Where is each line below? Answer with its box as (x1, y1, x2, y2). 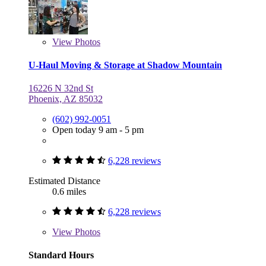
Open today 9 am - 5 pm (52, 125, 144, 135)
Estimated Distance (28, 176, 100, 186)
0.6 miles (52, 186, 86, 197)
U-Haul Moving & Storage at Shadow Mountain (28, 59, 222, 70)
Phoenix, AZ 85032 (28, 94, 103, 104)
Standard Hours (28, 250, 94, 261)
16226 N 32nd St (28, 83, 93, 94)
